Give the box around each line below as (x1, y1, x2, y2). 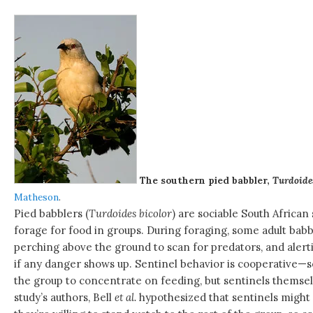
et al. (115, 290, 137, 304)
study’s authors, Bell (14, 290, 115, 304)
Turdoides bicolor (89, 206, 173, 220)
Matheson (14, 190, 59, 203)
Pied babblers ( (14, 206, 89, 220)
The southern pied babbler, (140, 173, 273, 187)
